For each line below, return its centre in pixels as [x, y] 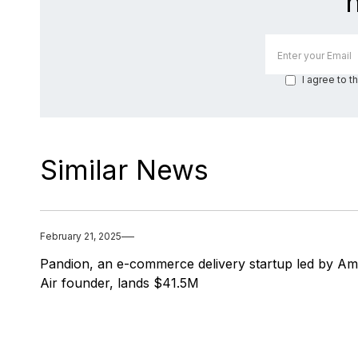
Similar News [124, 170]
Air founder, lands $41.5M [119, 283]
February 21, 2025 [81, 237]
